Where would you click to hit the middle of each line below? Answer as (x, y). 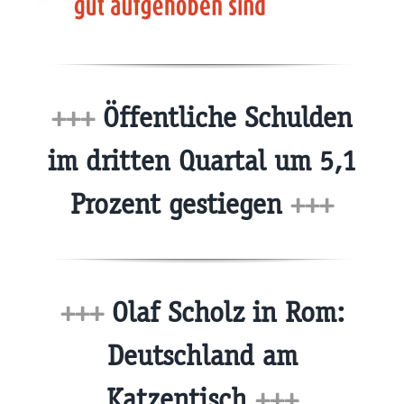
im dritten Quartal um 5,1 (202, 161)
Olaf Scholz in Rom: (224, 312)
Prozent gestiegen (180, 205)
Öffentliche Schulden (224, 118)
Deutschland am (202, 355)
